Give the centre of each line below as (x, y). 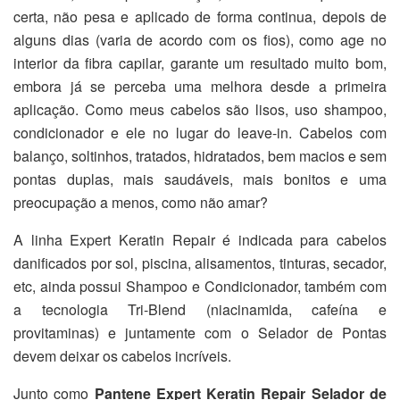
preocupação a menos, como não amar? (141, 202)
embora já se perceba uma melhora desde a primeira (200, 86)
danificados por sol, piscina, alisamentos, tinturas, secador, (200, 262)
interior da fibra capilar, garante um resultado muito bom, (200, 62)
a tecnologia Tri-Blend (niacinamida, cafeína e (200, 309)
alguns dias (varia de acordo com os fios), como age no (200, 39)
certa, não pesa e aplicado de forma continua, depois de (200, 16)
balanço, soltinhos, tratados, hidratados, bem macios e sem (200, 155)
